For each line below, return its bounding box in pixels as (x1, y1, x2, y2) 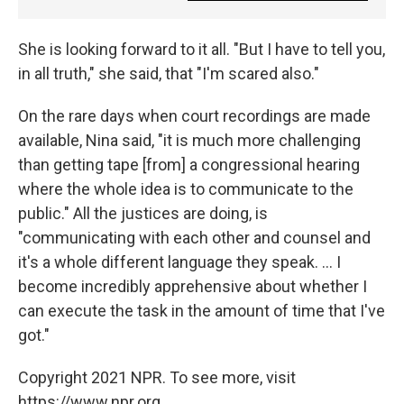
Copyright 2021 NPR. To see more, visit (18, 367, 296, 387)
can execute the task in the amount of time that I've (18, 300, 385, 320)
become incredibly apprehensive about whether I (18, 276, 367, 296)
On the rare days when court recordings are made (18, 106, 371, 125)
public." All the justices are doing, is (18, 203, 268, 223)
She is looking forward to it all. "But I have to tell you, (18, 39, 385, 59)
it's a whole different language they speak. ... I (18, 252, 341, 271)
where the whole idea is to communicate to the (18, 179, 353, 198)
